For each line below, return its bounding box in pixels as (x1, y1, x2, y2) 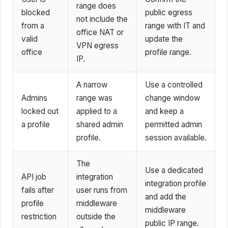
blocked (21, 7, 50, 17)
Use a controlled (145, 79, 203, 90)
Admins (21, 93, 47, 103)
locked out (21, 106, 59, 116)
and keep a (145, 106, 184, 116)
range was (76, 93, 112, 103)
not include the (76, 14, 128, 24)
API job (21, 172, 46, 182)
